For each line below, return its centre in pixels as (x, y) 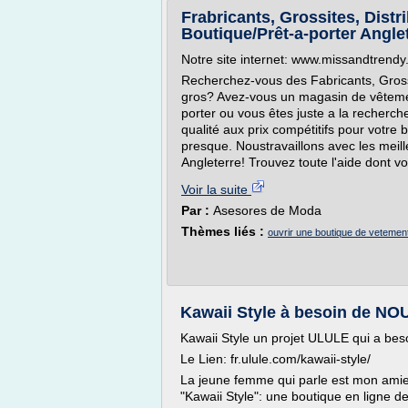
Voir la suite (216, 189)
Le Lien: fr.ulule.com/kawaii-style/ (275, 359)
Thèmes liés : (224, 231)
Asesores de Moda (267, 210)
